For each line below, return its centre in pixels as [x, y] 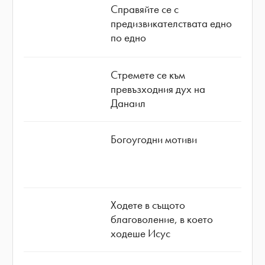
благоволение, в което [162, 219]
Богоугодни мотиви [154, 139]
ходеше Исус [141, 234]
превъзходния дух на [158, 89]
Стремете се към [148, 75]
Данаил [128, 103]
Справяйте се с [145, 9]
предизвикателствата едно [172, 23]
